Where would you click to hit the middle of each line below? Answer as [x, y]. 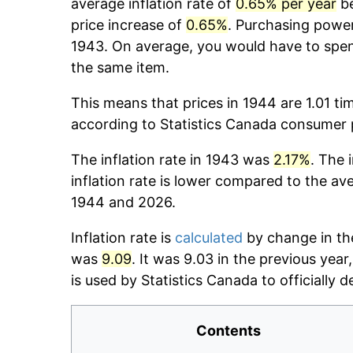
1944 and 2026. [123, 203]
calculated [209, 238]
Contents [229, 331]
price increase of [128, 25]
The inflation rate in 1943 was [172, 160]
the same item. [120, 68]
